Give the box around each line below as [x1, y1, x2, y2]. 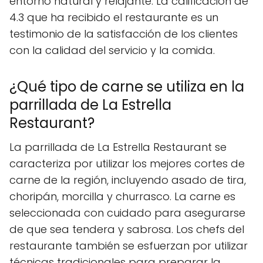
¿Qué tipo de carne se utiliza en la [9, 76, 244, 96]
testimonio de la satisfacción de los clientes [9, 26, 238, 41]
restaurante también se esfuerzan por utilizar [9, 238, 248, 253]
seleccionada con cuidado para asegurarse [9, 205, 245, 220]
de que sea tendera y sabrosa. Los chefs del [9, 221, 244, 237]
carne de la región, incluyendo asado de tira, [9, 172, 246, 187]
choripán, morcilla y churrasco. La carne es [9, 188, 235, 204]
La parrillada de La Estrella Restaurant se [9, 139, 227, 154]
